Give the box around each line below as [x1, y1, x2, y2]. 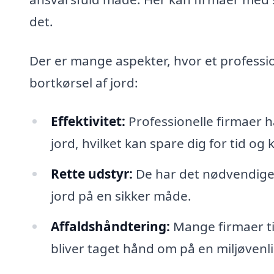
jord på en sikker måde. [50, 187, 191, 205]
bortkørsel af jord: [29, 73, 138, 91]
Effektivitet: [50, 113, 125, 130]
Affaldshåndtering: [50, 217, 170, 235]
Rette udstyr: [50, 165, 133, 183]
